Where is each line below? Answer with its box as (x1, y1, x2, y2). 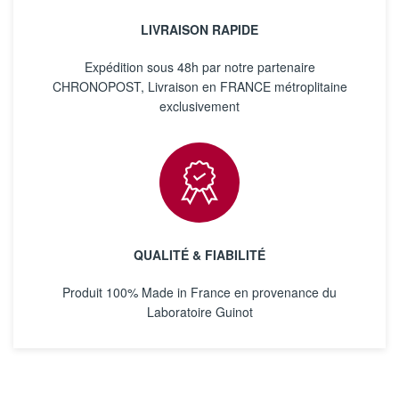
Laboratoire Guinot (146, 303, 253, 321)
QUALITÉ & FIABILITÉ (134, 246, 265, 264)
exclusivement (159, 97, 240, 115)
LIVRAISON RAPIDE (141, 20, 258, 38)
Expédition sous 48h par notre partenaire (84, 58, 315, 76)
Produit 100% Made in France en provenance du (62, 283, 337, 301)
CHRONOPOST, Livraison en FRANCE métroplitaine (52, 77, 347, 95)
